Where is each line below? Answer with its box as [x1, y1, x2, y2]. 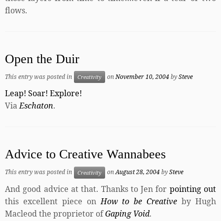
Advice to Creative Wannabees [5, 147, 166, 162]
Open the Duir [5, 51, 79, 66]
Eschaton [19, 100, 53, 111]
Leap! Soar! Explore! [5, 88, 82, 99]
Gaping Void [105, 208, 149, 220]
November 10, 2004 [115, 72, 169, 81]
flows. [5, 4, 27, 16]
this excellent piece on [5, 196, 101, 207]
